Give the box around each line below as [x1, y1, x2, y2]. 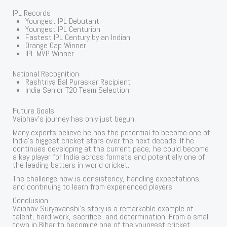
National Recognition [13, 68, 80, 80]
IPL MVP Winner [25, 48, 74, 59]
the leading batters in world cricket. [13, 160, 130, 171]
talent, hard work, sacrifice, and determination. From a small [13, 211, 210, 222]
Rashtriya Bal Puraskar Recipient [25, 77, 131, 88]
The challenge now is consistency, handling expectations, [13, 173, 202, 184]
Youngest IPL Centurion [25, 23, 101, 34]
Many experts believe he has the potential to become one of [13, 127, 210, 138]
